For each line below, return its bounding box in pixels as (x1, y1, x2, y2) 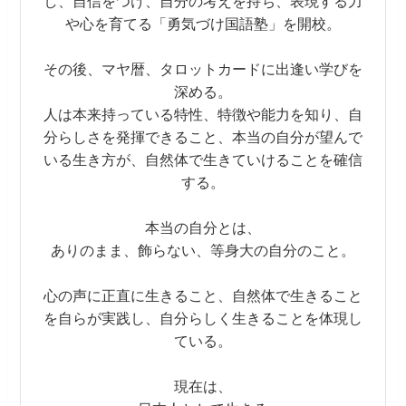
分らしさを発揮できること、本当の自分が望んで (43, 129, 362, 146)
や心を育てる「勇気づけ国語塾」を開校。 (65, 15, 341, 33)
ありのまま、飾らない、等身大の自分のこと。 (51, 242, 355, 259)
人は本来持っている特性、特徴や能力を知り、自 (43, 106, 362, 123)
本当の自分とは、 (145, 219, 261, 237)
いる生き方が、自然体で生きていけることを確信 (43, 151, 362, 169)
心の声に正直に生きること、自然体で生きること (43, 287, 362, 304)
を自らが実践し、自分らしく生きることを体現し (43, 310, 362, 327)
